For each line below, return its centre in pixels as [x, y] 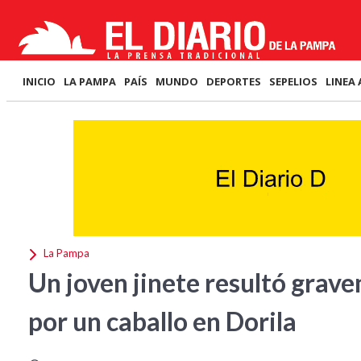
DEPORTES [234, 81]
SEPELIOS [293, 81]
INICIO [39, 81]
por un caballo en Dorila [162, 321]
